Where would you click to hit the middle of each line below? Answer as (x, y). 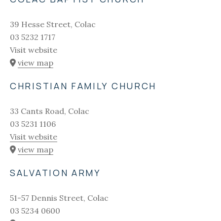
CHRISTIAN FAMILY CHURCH (83, 86)
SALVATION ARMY (55, 172)
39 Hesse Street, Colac (53, 24)
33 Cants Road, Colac (50, 111)
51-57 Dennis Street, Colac (59, 198)
